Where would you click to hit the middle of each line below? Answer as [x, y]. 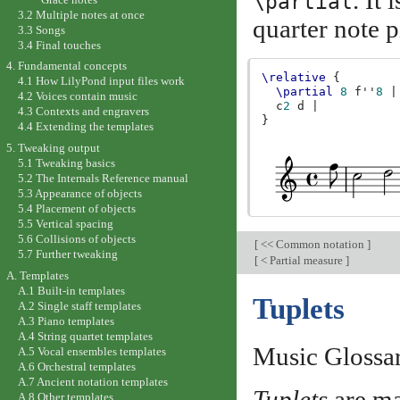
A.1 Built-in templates [71, 290]
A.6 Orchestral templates [76, 366]
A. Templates [37, 275]
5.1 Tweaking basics [66, 163]
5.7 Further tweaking [67, 254]
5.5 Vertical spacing [65, 224]
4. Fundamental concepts [66, 66]
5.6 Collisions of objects [76, 239]
